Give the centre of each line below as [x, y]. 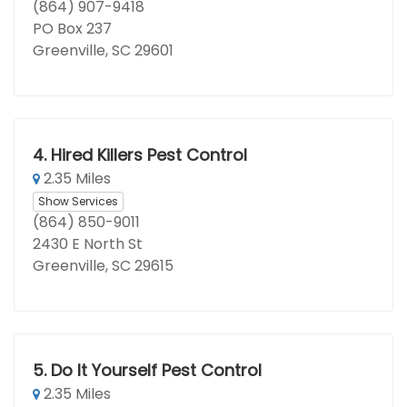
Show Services [78, 201]
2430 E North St [88, 244]
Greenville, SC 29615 [103, 266]
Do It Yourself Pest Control [156, 370]
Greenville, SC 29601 [103, 50]
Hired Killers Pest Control [149, 155]
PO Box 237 [72, 29]
